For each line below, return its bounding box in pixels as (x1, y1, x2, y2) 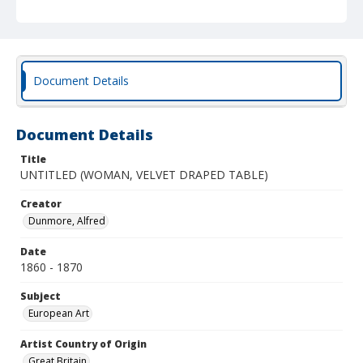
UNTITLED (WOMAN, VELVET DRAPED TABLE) (20, 167, 268, 182)
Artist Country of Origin (20, 337, 147, 351)
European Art (28, 306, 89, 320)
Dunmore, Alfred (28, 214, 105, 228)
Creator (20, 197, 62, 211)
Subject (20, 289, 61, 303)
